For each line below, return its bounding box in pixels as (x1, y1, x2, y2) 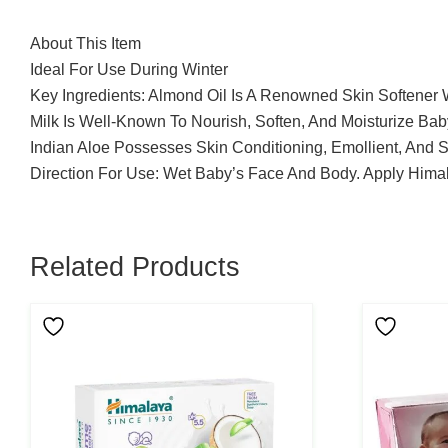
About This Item (30, 34, 141, 52)
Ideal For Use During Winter (30, 60, 228, 78)
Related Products (30, 251, 240, 282)
